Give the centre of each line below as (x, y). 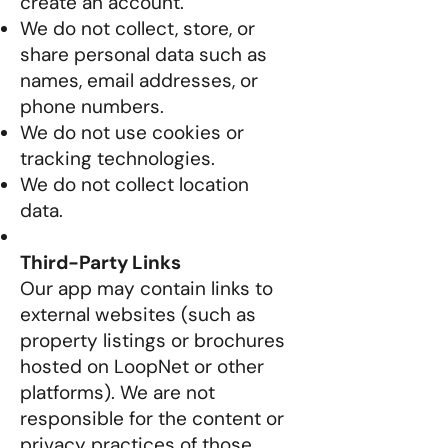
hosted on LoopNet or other (142, 366)
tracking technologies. (117, 158)
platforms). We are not (117, 392)
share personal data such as (143, 54)
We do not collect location (134, 184)
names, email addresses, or (139, 80)
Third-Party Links (100, 262)
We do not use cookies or (132, 132)
